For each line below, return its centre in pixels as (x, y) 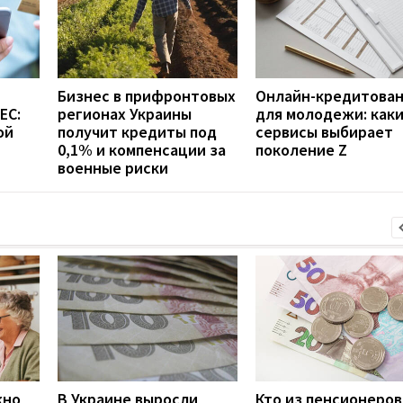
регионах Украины (125, 113)
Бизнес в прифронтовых (147, 95)
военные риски (113, 167)
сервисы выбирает (324, 131)
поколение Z (301, 149)
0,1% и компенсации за (142, 149)
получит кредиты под (137, 131)
